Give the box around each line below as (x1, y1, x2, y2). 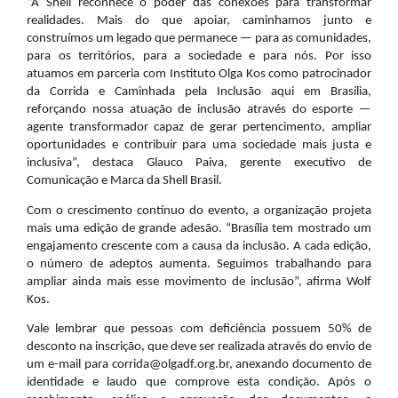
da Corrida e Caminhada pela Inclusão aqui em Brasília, (27, 85, 371, 99)
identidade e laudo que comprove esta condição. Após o (27, 375, 371, 389)
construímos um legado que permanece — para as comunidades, (27, 32, 371, 46)
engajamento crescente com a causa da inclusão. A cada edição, (27, 239, 371, 253)
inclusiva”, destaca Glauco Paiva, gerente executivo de (27, 156, 371, 171)
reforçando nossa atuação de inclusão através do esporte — (27, 103, 371, 117)
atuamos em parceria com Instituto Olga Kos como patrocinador (27, 68, 371, 82)
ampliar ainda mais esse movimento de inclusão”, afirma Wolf (27, 275, 371, 289)
